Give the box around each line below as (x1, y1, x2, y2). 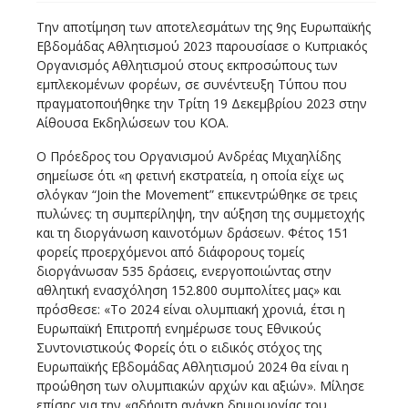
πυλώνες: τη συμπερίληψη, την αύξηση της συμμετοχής (36, 204, 364, 222)
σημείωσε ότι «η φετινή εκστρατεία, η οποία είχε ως (36, 166, 343, 184)
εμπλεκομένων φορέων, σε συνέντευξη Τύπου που (36, 75, 347, 93)
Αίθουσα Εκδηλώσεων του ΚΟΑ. (36, 113, 229, 131)
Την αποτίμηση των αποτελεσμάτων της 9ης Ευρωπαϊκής (36, 17, 371, 36)
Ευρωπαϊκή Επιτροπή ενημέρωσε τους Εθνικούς (36, 319, 321, 337)
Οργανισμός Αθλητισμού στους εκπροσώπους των (36, 56, 338, 74)
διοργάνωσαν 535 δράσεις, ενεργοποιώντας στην (36, 261, 331, 280)
